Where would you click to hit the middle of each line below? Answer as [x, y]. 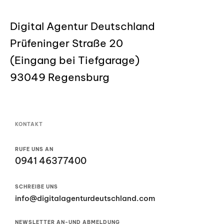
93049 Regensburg [60, 77]
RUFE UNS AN [34, 149]
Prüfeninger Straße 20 [66, 43]
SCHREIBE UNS [36, 187]
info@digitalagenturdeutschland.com [85, 198]
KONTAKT [29, 124]
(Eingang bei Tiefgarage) [75, 60]
